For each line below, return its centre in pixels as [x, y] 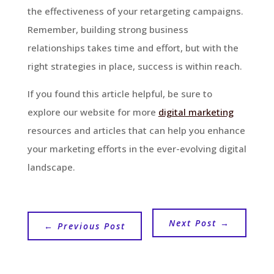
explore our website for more [93, 112]
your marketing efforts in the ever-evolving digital [137, 148]
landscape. [51, 167]
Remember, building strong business [108, 29]
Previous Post [91, 226]
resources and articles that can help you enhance [136, 130]
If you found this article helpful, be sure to [120, 93]
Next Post [193, 223]
